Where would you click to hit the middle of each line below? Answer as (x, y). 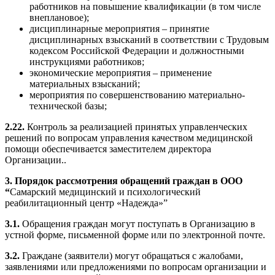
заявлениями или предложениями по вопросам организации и (136, 267)
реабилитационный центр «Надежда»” (86, 203)
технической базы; (68, 106)
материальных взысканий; (85, 84)
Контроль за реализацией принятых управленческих (136, 127)
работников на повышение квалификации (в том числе (145, 7)
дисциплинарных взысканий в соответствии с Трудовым (149, 40)
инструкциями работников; (87, 62)
